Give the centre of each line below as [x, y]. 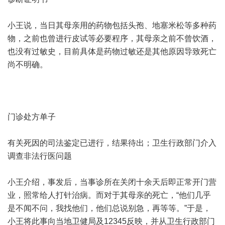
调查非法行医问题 [40, 156]
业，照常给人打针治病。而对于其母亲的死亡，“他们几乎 [109, 195]
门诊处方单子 [32, 117]
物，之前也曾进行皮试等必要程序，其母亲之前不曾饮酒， [112, 38]
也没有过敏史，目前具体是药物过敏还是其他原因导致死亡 [112, 51]
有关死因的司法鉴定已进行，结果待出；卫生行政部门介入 [112, 143]
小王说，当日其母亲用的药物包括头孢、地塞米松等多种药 [112, 25]
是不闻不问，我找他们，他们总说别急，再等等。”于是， [109, 208]
